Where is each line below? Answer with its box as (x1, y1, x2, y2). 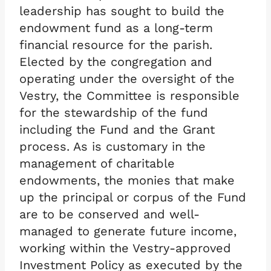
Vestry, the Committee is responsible (19, 88, 240, 103)
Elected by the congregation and (19, 54, 212, 69)
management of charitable (19, 155, 175, 171)
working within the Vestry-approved (19, 240, 231, 255)
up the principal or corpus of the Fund (19, 189, 246, 204)
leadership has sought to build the (19, 3, 224, 18)
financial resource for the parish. (19, 37, 212, 52)
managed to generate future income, (19, 223, 237, 238)
